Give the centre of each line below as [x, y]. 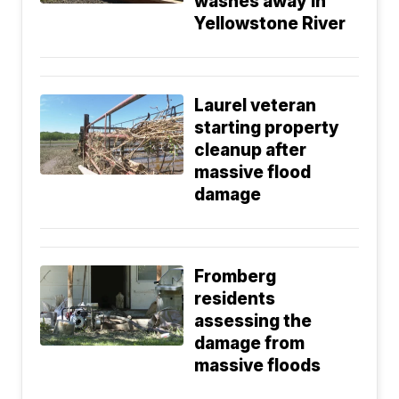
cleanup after [251, 150]
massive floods [258, 365]
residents [235, 298]
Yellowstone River [270, 23]
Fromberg [236, 276]
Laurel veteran [256, 105]
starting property [267, 127]
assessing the [253, 321]
